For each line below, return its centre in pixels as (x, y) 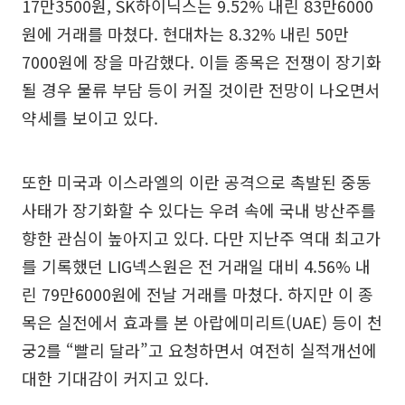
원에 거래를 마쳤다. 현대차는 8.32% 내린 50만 (185, 33)
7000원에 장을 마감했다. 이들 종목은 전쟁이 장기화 (202, 61)
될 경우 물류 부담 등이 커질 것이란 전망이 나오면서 (201, 89)
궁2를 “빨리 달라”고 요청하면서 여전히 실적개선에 (199, 350)
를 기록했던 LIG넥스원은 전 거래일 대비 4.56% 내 (196, 266)
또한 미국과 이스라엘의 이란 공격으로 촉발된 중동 (197, 182)
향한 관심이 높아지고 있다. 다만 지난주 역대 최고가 (201, 238)
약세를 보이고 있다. (90, 118)
